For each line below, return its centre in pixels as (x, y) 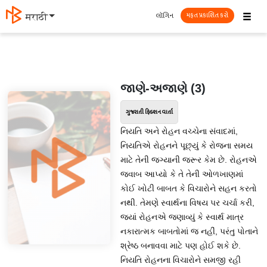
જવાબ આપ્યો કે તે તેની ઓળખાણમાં (181, 174)
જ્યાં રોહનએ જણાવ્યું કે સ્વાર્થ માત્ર (182, 217)
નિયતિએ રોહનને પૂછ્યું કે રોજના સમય (186, 145)
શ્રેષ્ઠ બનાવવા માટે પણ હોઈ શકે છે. (180, 246)
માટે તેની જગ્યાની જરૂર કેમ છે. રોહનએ (188, 160)
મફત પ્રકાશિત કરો (207, 15)
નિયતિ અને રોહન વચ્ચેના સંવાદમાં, (179, 131)
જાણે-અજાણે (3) (163, 88)
